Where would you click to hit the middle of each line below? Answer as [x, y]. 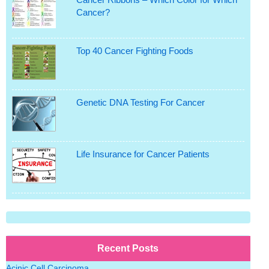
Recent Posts [128, 249]
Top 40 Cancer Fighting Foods [134, 51]
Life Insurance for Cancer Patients [143, 154]
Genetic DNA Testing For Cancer [140, 103]
